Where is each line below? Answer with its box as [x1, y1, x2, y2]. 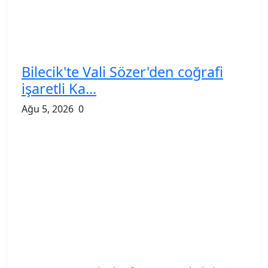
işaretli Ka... [22, 78, 96, 98]
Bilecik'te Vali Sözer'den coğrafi [22, 62, 223, 81]
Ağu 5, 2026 [22, 102, 74, 115]
